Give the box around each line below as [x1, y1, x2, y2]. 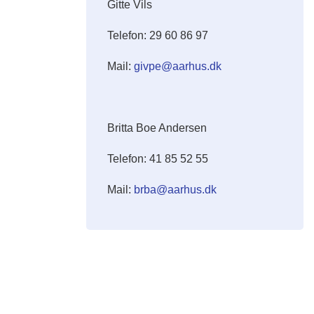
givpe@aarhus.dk [134, 60, 222, 72]
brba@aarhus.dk [134, 184, 217, 196]
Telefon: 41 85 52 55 [107, 153, 209, 165]
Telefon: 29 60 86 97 [107, 29, 209, 41]
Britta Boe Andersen [107, 122, 207, 134]
